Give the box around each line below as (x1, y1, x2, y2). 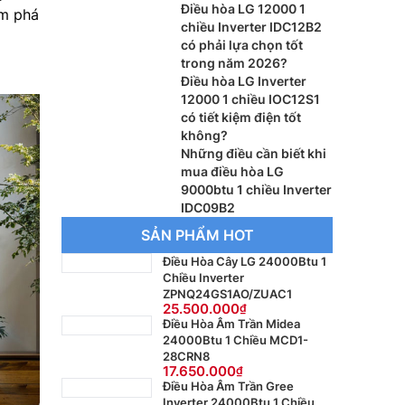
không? (181, 127, 228, 143)
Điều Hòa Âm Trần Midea (163, 316, 300, 331)
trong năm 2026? (181, 55, 287, 71)
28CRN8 (163, 349, 210, 363)
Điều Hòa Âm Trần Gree (163, 379, 294, 393)
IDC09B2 (181, 200, 235, 215)
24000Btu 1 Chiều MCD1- (163, 333, 308, 347)
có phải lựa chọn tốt (181, 37, 303, 52)
